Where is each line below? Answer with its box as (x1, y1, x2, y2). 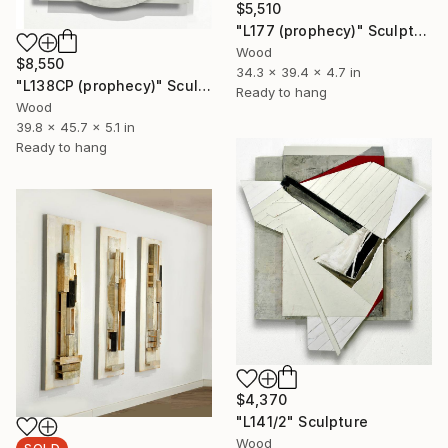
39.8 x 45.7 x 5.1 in (16, 119, 135, 136)
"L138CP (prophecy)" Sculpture (197, 77, 211, 95)
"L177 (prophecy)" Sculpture (413, 22, 427, 40)
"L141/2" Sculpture (236, 412, 368, 430)
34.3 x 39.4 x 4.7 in (236, 64, 361, 81)
